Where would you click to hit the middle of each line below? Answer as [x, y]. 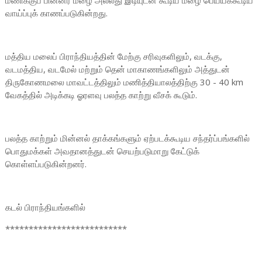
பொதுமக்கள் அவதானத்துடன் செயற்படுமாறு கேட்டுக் [102, 151]
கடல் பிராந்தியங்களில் [46, 207]
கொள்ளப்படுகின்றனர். [46, 164]
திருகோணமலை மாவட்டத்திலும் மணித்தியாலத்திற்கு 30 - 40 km [124, 82]
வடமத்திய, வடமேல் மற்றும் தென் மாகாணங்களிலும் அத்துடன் [117, 69]
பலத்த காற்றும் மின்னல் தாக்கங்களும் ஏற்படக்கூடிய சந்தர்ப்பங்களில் [127, 138]
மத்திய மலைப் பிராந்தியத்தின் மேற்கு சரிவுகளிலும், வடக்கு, [113, 56]
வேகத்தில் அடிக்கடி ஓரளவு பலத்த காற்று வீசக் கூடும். [101, 95]
